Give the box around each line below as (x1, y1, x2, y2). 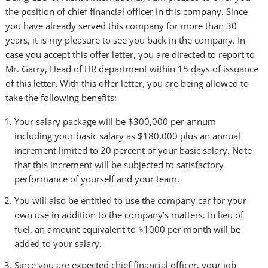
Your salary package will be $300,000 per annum (14, 115, 217, 127)
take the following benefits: (5, 92, 117, 103)
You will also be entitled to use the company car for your (14, 194, 247, 206)
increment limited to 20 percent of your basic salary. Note (14, 144, 252, 156)
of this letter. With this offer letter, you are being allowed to (5, 77, 249, 89)
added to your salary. (14, 237, 102, 249)
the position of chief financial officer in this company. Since (5, 5, 248, 17)
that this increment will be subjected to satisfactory (14, 159, 224, 170)
